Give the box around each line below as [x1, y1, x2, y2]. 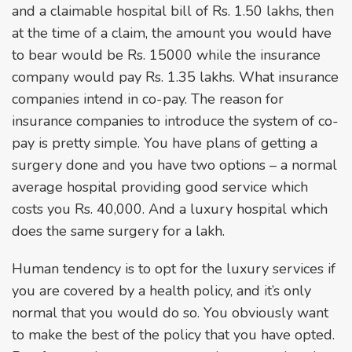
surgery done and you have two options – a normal [12, 155, 337, 174]
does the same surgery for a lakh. [12, 221, 225, 240]
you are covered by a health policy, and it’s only [12, 280, 311, 300]
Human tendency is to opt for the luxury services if [12, 258, 335, 278]
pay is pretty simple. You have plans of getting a [12, 133, 317, 152]
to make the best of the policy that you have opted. [12, 324, 335, 344]
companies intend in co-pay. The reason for [12, 89, 284, 108]
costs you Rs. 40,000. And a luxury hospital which [12, 199, 328, 218]
